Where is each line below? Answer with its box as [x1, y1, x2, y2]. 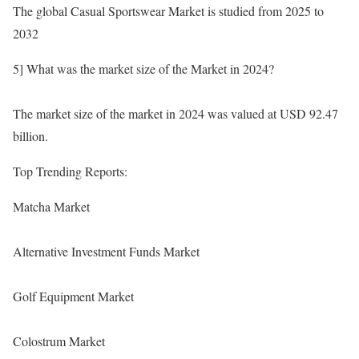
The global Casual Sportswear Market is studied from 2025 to [13, 2, 324, 20]
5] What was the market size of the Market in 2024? [13, 60, 274, 78]
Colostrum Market [13, 333, 105, 350]
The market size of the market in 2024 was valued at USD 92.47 [13, 105, 338, 123]
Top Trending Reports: [13, 163, 127, 180]
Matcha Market [13, 198, 90, 216]
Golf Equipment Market [13, 288, 134, 305]
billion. [13, 127, 48, 145]
